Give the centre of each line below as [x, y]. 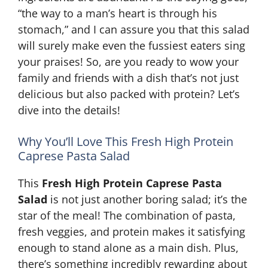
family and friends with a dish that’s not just [128, 78]
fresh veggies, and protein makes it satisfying [132, 232]
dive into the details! [69, 110]
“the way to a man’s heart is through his [118, 13]
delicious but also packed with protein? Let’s [129, 94]
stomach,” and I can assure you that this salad [134, 29]
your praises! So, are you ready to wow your [128, 62]
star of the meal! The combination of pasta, [127, 215]
